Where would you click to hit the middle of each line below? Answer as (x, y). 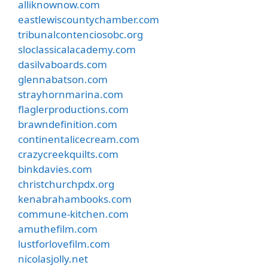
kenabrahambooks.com (75, 199)
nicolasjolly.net (53, 258)
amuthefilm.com (58, 229)
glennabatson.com (63, 79)
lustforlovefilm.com (64, 243)
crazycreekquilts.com (68, 154)
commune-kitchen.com (73, 214)
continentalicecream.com (79, 139)
